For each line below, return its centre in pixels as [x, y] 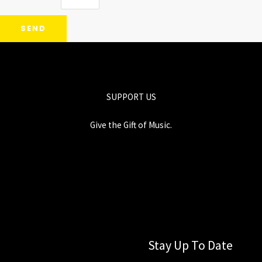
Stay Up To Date [190, 245]
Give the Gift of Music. [131, 125]
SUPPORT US [131, 96]
